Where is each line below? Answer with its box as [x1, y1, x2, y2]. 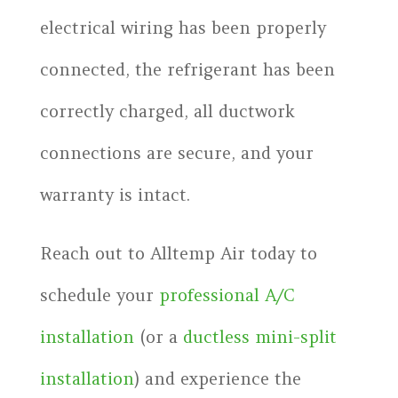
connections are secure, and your [39, 141, 314, 163]
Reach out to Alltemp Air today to [39, 242, 317, 264]
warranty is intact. [39, 183, 190, 205]
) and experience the [133, 367, 301, 389]
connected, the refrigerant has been [39, 58, 335, 80]
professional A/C [158, 283, 295, 306]
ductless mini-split [182, 325, 337, 347]
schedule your [39, 283, 159, 306]
